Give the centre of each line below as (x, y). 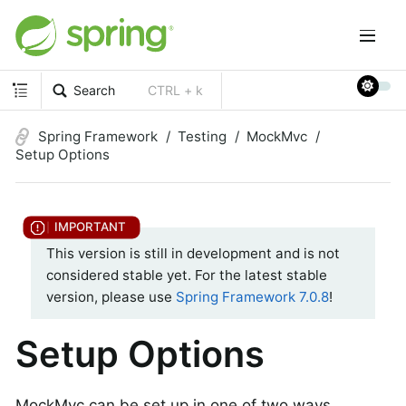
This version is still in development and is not (193, 254)
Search (95, 90)
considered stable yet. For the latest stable (187, 275)
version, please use (111, 297)
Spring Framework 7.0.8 (252, 297)
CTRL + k (176, 90)
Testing (202, 136)
